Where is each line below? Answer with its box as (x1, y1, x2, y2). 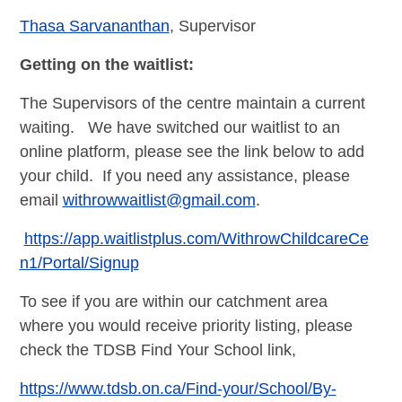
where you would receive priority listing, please (19, 316, 353, 335)
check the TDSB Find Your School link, (19, 340, 296, 359)
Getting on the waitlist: (19, 55, 194, 74)
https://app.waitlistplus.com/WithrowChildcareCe (23, 229, 369, 248)
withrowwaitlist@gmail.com (62, 190, 256, 209)
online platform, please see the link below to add (19, 142, 364, 161)
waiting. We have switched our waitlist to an (19, 118, 340, 136)
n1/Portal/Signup (19, 253, 139, 272)
